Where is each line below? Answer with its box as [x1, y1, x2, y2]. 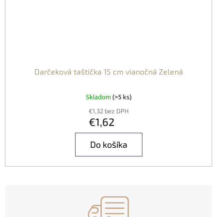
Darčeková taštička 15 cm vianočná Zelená [34, 66, 183, 76]
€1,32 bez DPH [88, 107, 129, 115]
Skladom [85, 92, 112, 102]
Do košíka [90, 139, 127, 150]
